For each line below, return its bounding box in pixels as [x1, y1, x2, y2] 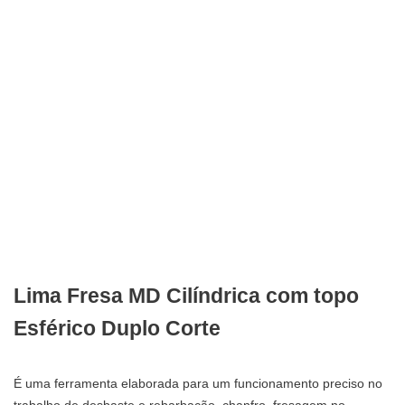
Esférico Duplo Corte [14, 317, 221, 340]
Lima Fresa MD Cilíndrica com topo [14, 285, 359, 307]
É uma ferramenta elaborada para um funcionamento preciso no [14, 376, 382, 391]
